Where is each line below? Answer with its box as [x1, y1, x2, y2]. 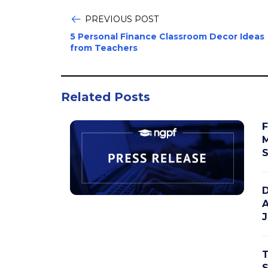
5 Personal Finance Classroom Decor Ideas [70, 31, 264, 42]
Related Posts [61, 90, 150, 105]
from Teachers [70, 42, 138, 54]
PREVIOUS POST [85, 14, 159, 25]
